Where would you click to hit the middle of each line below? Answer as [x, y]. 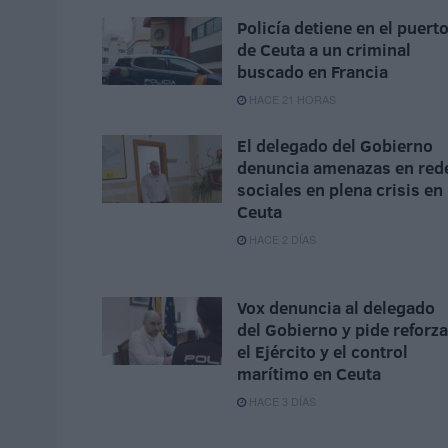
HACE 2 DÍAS [281, 239]
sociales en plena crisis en [340, 190]
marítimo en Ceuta [309, 374]
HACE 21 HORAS [291, 99]
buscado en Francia [312, 72]
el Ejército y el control [322, 352]
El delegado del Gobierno [335, 146]
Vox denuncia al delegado [336, 308]
